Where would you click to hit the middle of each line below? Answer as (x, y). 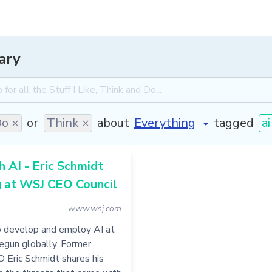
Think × (68, 123)
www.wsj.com (94, 209)
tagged (233, 123)
